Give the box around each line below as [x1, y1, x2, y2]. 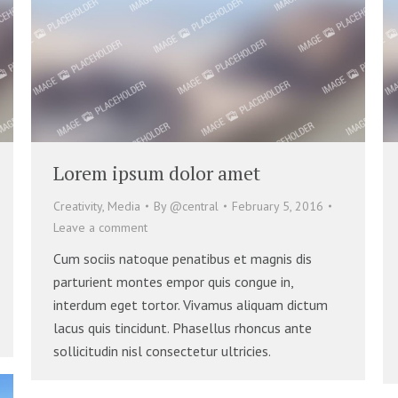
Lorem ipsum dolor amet [53, 159, 260, 186]
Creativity [53, 197, 102, 214]
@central [170, 197, 219, 214]
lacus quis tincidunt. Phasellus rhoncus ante [53, 318, 312, 337]
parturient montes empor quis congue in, [53, 272, 293, 291]
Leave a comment [53, 219, 147, 235]
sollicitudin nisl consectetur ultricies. [53, 341, 271, 360]
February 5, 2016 [232, 197, 323, 214]
